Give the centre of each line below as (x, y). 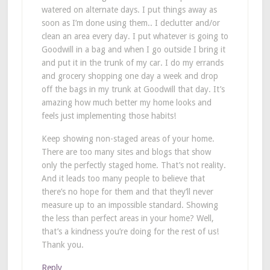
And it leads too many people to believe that (123, 178)
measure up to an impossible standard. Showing (130, 205)
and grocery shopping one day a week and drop (130, 76)
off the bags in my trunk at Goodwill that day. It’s (133, 89)
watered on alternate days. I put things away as (129, 9)
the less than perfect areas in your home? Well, (127, 218)
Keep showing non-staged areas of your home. (128, 138)
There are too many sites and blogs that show (126, 152)
